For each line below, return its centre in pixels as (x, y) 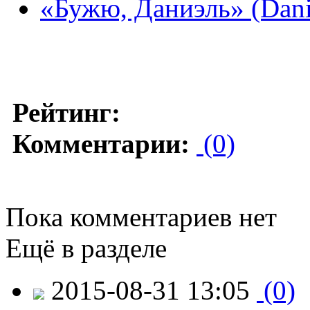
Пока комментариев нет (141, 217)
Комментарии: (101, 143)
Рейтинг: (66, 112)
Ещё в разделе (86, 248)
